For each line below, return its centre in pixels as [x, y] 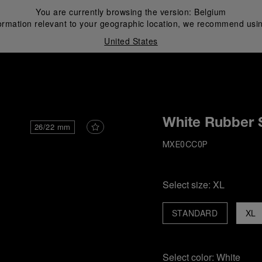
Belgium [210, 12]
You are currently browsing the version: [115, 12]
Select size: [187, 185]
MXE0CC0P [185, 145]
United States [131, 41]
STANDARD [195, 213]
